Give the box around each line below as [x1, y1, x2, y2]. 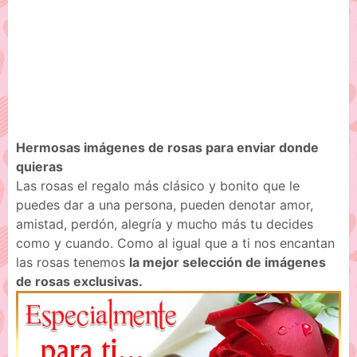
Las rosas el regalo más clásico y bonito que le [16, 178, 300, 194]
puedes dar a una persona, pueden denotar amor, [16, 197, 313, 213]
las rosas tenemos [16, 254, 129, 270]
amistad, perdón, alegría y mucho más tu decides [16, 216, 313, 232]
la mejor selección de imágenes [129, 254, 326, 270]
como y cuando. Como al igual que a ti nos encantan [16, 235, 335, 251]
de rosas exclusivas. [16, 273, 146, 289]
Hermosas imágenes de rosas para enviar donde [16, 139, 319, 155]
